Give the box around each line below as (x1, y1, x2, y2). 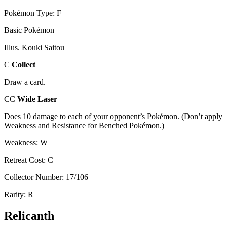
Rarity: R (4, 190, 33, 199)
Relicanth (4, 209, 54, 222)
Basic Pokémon (4, 25, 54, 34)
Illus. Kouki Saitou (4, 43, 64, 52)
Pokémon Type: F (4, 8, 61, 17)
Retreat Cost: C (4, 155, 53, 164)
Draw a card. (4, 77, 46, 86)
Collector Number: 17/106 (4, 172, 88, 181)
